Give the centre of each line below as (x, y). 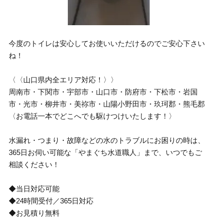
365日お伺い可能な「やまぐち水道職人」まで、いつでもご (106, 152)
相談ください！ (34, 164)
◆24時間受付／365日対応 (51, 201)
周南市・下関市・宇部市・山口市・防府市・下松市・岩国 (103, 92)
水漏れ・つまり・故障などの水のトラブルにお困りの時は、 (107, 140)
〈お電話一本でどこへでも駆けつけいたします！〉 (93, 116)
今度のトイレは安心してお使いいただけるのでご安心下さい (107, 43)
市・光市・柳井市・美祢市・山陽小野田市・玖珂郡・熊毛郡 (107, 104)
